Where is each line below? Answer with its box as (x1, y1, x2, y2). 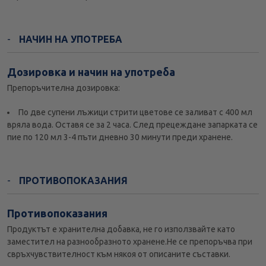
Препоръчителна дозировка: (7, 83, 120, 93)
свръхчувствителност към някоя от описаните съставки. (7, 249, 230, 259)
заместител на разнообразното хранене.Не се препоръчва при (7, 237, 252, 247)
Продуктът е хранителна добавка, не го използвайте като (7, 224, 235, 235)
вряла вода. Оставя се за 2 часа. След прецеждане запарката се (7, 120, 258, 130)
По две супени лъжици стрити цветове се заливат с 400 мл (18, 107, 252, 118)
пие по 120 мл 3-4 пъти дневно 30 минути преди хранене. (7, 132, 233, 142)
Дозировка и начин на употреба (7, 66, 175, 78)
